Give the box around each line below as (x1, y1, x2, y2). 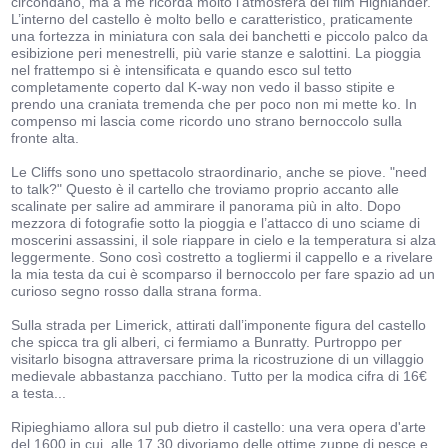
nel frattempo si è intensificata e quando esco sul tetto (11, 62, 353, 79)
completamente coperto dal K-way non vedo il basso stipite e (11, 79, 396, 96)
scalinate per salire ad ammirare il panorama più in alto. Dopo (11, 198, 402, 215)
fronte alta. (11, 130, 80, 147)
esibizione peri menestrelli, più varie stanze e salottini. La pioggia (11, 45, 422, 62)
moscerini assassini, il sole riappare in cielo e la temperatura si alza (11, 232, 437, 249)
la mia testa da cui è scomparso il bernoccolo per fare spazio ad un (11, 266, 436, 283)
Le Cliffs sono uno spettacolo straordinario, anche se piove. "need (11, 164, 428, 181)
